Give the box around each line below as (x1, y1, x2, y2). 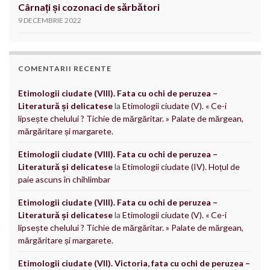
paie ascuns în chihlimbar (18, 174, 110, 185)
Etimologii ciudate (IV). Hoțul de (122, 162, 240, 172)
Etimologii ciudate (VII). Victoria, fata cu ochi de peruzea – (18, 258, 250, 269)
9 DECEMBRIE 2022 (18, 16, 81, 25)
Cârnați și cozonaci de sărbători (18, 1, 160, 13)
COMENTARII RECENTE (18, 64, 111, 74)
